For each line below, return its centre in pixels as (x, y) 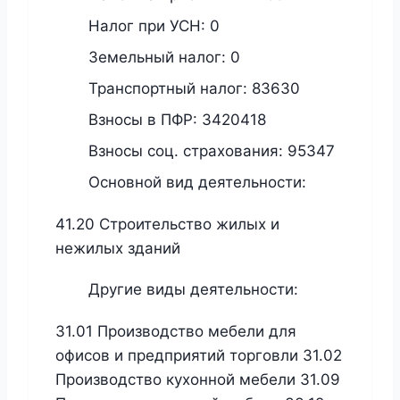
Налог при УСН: (147, 25)
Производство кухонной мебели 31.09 (198, 380)
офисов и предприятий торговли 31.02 (199, 356)
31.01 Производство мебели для (176, 332)
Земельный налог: (157, 57)
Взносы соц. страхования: (186, 150)
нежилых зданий (118, 249)
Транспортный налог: (168, 88)
